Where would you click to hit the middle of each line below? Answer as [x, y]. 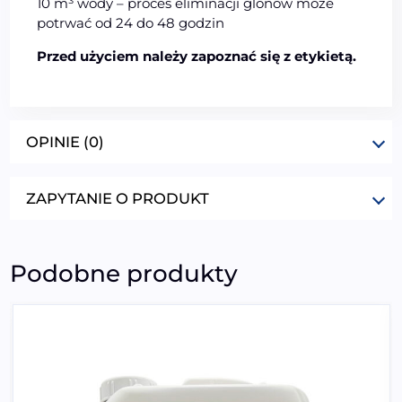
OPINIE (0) [66, 141]
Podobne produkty [124, 273]
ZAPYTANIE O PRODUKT [118, 198]
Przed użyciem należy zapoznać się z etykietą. [197, 56]
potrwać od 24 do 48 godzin [131, 22]
